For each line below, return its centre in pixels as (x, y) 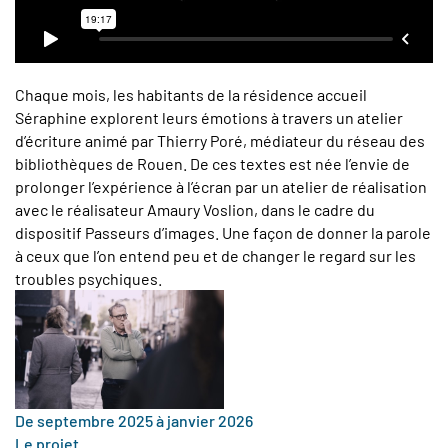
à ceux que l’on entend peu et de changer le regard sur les (215, 256)
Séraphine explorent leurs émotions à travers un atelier (209, 118)
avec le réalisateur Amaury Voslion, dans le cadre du (195, 210)
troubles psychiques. (88, 279)
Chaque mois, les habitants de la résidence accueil (191, 95)
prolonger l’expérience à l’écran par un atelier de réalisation (221, 187)
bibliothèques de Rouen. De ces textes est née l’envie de (212, 164)
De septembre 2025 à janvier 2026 (134, 421)
